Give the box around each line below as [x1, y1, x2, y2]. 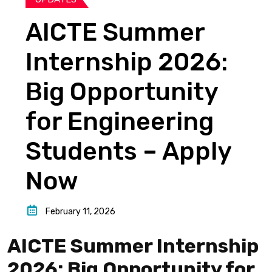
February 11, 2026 [45, 206, 115, 217]
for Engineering [25, 107, 214, 136]
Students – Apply [25, 137, 232, 166]
